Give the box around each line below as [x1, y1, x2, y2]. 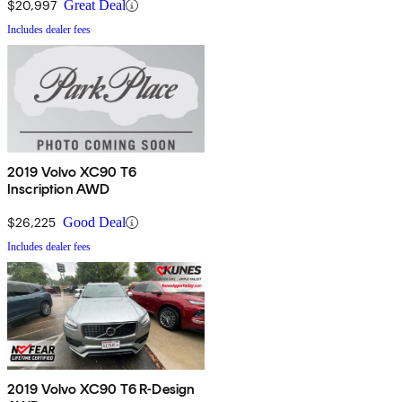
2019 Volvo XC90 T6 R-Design [7, 380, 196, 398]
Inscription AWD [7, 180, 110, 198]
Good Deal [63, 214, 126, 231]
